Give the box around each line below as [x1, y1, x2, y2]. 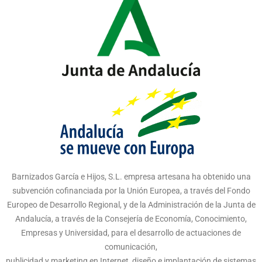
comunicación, [105, 242, 157, 251]
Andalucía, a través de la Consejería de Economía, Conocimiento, [15, 213, 247, 223]
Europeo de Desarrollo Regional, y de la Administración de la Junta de [6, 199, 256, 209]
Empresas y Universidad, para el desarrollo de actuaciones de [21, 227, 241, 237]
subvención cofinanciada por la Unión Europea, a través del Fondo [12, 185, 250, 195]
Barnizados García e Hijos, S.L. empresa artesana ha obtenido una [11, 171, 251, 181]
